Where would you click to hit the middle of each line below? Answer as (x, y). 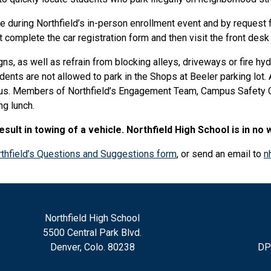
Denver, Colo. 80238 (92, 247)
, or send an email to (220, 154)
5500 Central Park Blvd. (93, 233)
